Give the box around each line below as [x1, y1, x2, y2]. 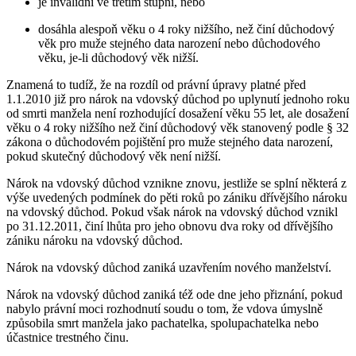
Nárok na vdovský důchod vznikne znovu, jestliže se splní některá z [6, 176, 346, 190]
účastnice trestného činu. [6, 330, 129, 344]
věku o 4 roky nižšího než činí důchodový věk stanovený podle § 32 [6, 120, 349, 134]
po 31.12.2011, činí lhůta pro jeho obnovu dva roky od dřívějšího [6, 219, 333, 233]
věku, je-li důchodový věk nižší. [38, 50, 199, 64]
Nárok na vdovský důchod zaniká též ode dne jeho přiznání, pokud [6, 287, 342, 301]
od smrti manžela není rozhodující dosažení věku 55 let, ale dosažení [6, 106, 349, 120]
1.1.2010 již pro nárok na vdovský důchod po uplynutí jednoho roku [6, 91, 350, 106]
